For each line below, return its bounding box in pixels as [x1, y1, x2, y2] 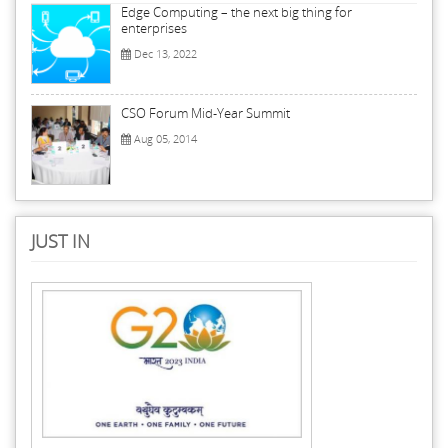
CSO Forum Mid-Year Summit [121, 104, 290, 123]
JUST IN [31, 229, 90, 254]
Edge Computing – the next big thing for [121, 3, 352, 22]
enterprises [121, 19, 187, 38]
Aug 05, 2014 [131, 131, 197, 147]
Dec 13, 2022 [131, 46, 197, 62]
